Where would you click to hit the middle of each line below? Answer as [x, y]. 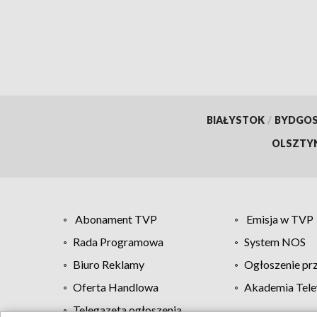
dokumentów [117, 18]
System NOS [275, 241]
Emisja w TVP [279, 219]
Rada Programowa [118, 241]
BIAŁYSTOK [235, 120]
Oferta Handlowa [116, 287]
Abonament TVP [116, 219]
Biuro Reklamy [109, 264]
